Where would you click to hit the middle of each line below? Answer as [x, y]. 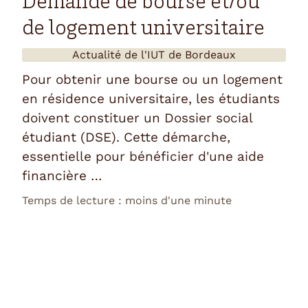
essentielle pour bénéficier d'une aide [143, 157]
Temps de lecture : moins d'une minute [127, 201]
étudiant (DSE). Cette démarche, [126, 137]
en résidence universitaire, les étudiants [151, 99]
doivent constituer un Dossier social [137, 118]
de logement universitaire [143, 30]
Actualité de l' [110, 55]
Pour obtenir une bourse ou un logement [152, 80]
